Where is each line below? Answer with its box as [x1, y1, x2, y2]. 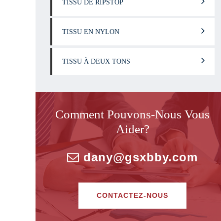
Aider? [115, 122, 149, 136]
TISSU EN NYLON [62, 28, 119, 36]
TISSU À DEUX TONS [62, 58, 130, 65]
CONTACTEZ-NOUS [97, 191, 168, 199]
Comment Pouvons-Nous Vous [55, 108, 210, 121]
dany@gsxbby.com [83, 150, 198, 164]
